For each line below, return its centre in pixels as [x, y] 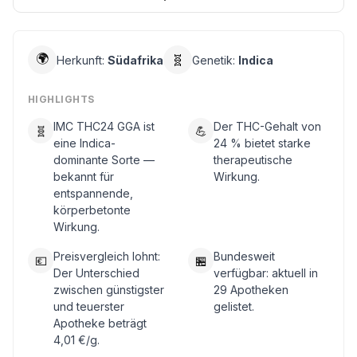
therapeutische [253, 160]
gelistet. [234, 306]
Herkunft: [82, 60]
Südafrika [135, 60]
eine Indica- [84, 143]
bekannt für [84, 177]
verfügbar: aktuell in [266, 273]
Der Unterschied [96, 273]
